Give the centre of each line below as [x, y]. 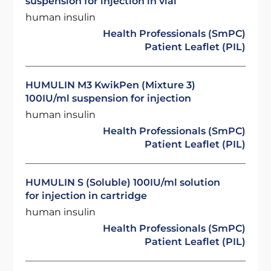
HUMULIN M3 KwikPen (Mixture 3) [111, 85]
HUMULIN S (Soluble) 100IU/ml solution [123, 182]
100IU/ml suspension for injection [109, 98]
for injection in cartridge [87, 196]
